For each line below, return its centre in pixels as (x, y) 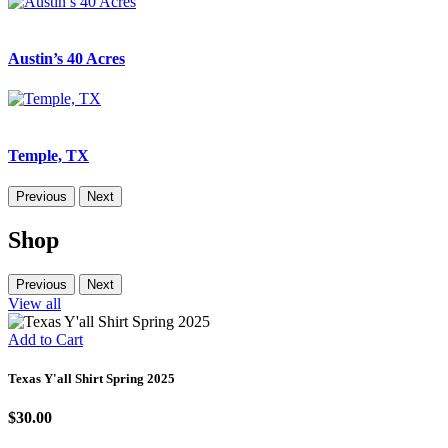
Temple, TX (48, 155)
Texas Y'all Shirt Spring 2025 (91, 379)
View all (34, 304)
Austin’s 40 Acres (66, 59)
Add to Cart (45, 340)
